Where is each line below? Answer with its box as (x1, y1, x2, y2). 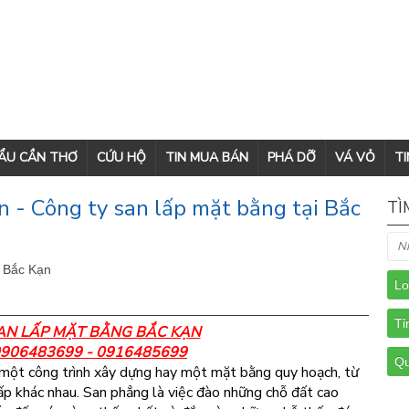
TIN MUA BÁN (165, 149, 248, 166)
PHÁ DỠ (267, 149, 316, 166)
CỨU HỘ (97, 149, 146, 166)
